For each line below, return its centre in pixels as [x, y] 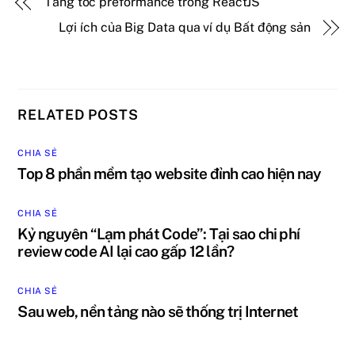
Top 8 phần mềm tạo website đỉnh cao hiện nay [170, 173]
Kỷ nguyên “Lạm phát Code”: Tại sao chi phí [159, 233]
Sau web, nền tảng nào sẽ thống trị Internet [158, 311]
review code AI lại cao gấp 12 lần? [126, 251]
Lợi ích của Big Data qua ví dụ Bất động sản [185, 28]
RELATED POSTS [78, 114]
